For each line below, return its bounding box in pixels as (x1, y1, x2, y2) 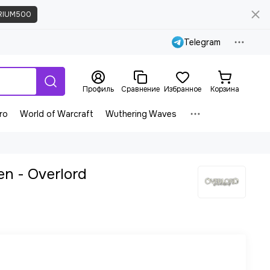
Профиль (83, 84, 114, 94)
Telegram (184, 37, 221, 48)
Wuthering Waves (105, 108, 177, 119)
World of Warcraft (20, 108, 93, 119)
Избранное (164, 84, 201, 94)
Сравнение (121, 84, 160, 94)
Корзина (210, 84, 239, 94)
